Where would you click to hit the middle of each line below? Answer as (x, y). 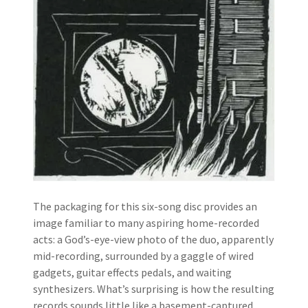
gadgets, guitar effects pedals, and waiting (132, 273)
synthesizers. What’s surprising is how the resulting (154, 289)
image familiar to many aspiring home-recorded (146, 223)
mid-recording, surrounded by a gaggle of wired (143, 256)
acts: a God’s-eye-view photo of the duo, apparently (153, 240)
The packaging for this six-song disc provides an (145, 207)
